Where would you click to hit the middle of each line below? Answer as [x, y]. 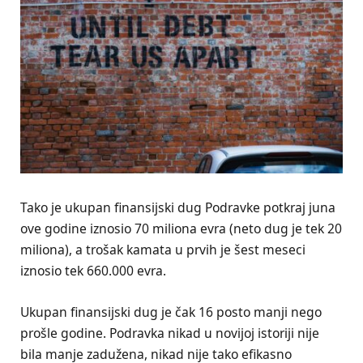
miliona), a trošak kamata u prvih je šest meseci [163, 250]
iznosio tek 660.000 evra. [93, 271]
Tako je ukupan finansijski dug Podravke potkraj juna [178, 208]
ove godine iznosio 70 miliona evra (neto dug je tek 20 [181, 229]
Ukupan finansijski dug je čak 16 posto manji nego [171, 312]
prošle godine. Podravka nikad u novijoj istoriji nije [170, 333]
